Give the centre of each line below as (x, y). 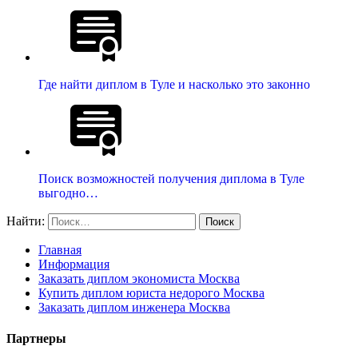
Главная (60, 250)
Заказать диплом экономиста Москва (139, 279)
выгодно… (68, 193)
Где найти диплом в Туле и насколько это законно (174, 85)
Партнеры (36, 339)
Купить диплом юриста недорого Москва (151, 293)
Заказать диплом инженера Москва (134, 308)
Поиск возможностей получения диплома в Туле (171, 179)
